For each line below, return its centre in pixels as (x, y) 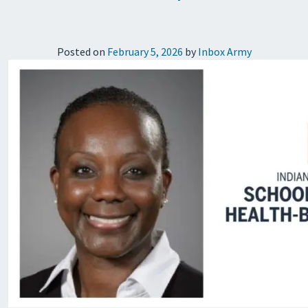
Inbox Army (224, 52)
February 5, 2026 (145, 52)
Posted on (82, 52)
